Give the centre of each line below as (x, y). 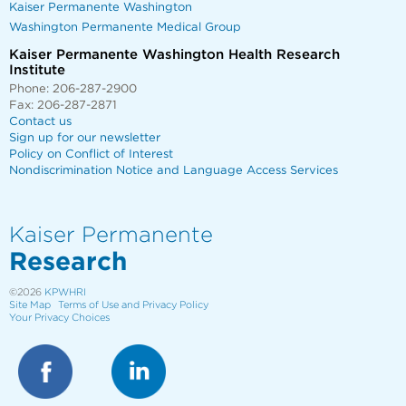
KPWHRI (65, 292)
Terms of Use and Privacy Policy (133, 304)
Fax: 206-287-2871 (63, 105)
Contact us (40, 121)
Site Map (30, 304)
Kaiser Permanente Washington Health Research (174, 54)
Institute (37, 70)
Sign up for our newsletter (85, 138)
